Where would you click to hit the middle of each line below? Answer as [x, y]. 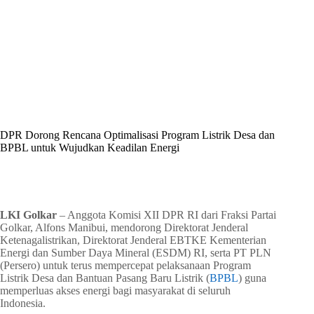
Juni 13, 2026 [138, 88]
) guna [252, 278]
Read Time [146, 175]
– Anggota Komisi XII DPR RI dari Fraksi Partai [166, 215]
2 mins [187, 175]
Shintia [60, 88]
